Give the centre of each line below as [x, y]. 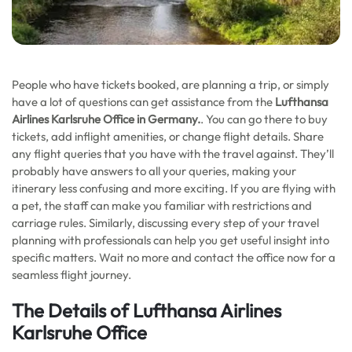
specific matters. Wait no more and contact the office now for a [174, 257]
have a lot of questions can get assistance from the [143, 102]
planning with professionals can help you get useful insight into [170, 240]
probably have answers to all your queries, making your [154, 171]
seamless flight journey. [71, 275]
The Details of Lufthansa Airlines [147, 310]
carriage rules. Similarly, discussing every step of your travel [165, 223]
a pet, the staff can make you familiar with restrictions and [162, 205]
